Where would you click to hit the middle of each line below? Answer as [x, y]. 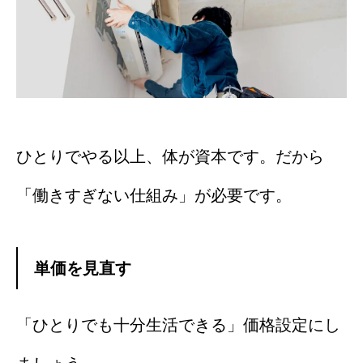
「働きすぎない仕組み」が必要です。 [154, 196]
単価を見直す [83, 269]
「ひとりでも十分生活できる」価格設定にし [178, 325]
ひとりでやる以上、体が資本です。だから [170, 157]
